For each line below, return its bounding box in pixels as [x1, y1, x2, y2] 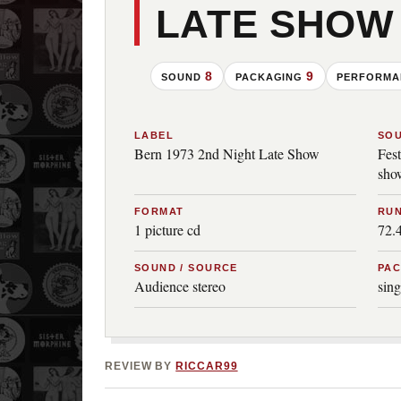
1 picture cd [134, 220, 200, 240]
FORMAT [134, 206, 184, 218]
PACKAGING [235, 71, 307, 82]
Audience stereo [134, 276, 226, 295]
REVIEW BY [105, 360, 176, 371]
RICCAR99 [175, 360, 238, 371]
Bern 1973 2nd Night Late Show [134, 144, 320, 164]
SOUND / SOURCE [134, 262, 238, 274]
